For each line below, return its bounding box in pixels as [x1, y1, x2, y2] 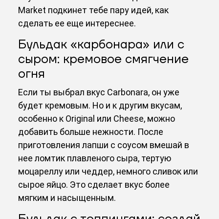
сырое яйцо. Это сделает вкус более [18, 179, 170, 190]
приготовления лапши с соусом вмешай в [18, 139, 190, 150]
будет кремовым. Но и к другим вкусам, [18, 100, 182, 110]
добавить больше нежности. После [18, 126, 164, 137]
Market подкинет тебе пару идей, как [18, 4, 169, 15]
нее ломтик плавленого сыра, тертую [18, 153, 172, 163]
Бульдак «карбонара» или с [18, 36, 185, 53]
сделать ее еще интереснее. [18, 18, 136, 28]
